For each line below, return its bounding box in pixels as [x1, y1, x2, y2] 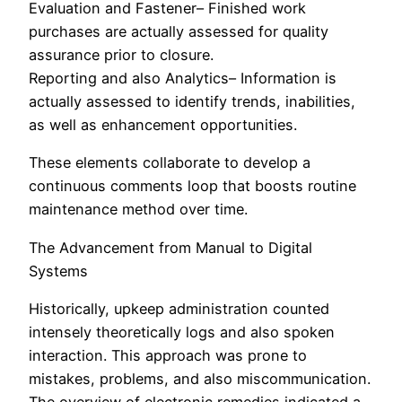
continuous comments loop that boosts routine [29, 177, 356, 196]
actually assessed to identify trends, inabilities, [29, 92, 355, 111]
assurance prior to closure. [29, 46, 214, 65]
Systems [29, 261, 88, 280]
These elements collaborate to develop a [29, 153, 310, 172]
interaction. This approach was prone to [29, 345, 307, 364]
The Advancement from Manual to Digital [29, 238, 312, 257]
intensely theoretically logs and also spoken [29, 322, 335, 341]
